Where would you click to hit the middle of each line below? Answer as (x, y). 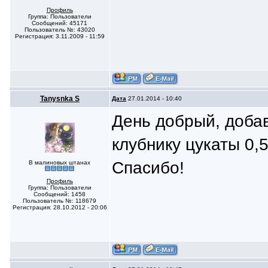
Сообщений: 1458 (60, 194)
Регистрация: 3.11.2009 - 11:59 (60, 36)
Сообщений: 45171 (60, 23)
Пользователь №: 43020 (60, 30)
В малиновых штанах (60, 162)
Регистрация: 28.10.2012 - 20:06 (60, 207)
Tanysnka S (60, 99)
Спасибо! (148, 167)
